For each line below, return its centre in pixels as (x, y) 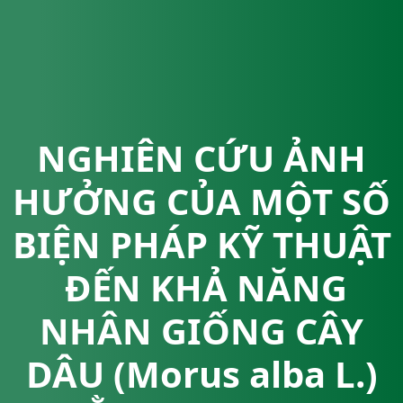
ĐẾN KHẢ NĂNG (201, 287)
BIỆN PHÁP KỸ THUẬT (201, 244)
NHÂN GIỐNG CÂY (201, 331)
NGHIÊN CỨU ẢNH (201, 158)
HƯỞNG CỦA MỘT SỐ (201, 201)
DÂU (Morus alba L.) (201, 374)
